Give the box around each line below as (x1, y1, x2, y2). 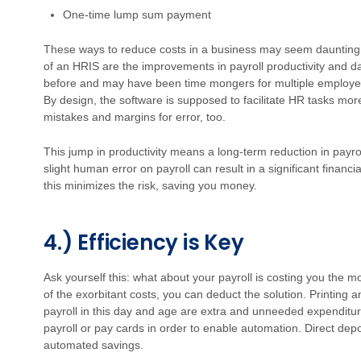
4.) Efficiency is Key (44, 228, 244, 257)
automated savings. (44, 338, 143, 351)
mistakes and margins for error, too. (44, 110, 226, 123)
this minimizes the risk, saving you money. (44, 179, 257, 192)
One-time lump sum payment (63, 8, 211, 21)
